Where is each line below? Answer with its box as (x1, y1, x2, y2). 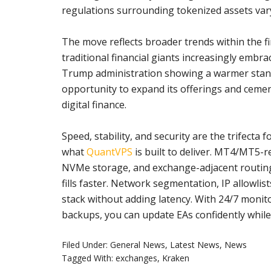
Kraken (162, 252, 189, 264)
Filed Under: (62, 238, 110, 250)
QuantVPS (87, 145, 132, 158)
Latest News (170, 238, 220, 250)
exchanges (116, 252, 157, 264)
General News (110, 238, 165, 250)
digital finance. (62, 97, 126, 111)
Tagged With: (62, 252, 116, 264)
